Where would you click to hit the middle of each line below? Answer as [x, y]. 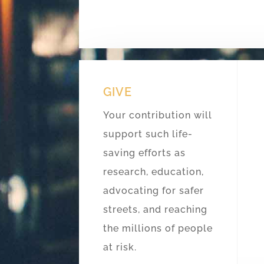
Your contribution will [158, 115]
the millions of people [158, 228]
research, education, [154, 171]
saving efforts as [145, 153]
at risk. [120, 247]
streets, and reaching [156, 209]
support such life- [148, 134]
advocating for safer [154, 190]
